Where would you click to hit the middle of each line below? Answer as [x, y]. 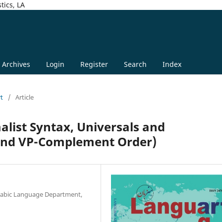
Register [94, 64]
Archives [16, 64]
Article [25, 97]
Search [135, 64]
